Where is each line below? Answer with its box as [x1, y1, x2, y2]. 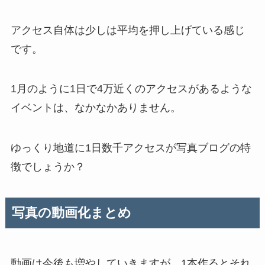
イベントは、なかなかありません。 [10, 102, 181, 114]
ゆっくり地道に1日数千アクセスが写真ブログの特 [10, 142, 251, 154]
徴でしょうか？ [10, 161, 85, 173]
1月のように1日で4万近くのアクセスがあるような [10, 83, 252, 95]
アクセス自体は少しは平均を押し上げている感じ [10, 24, 245, 36]
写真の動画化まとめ [11, 205, 131, 220]
